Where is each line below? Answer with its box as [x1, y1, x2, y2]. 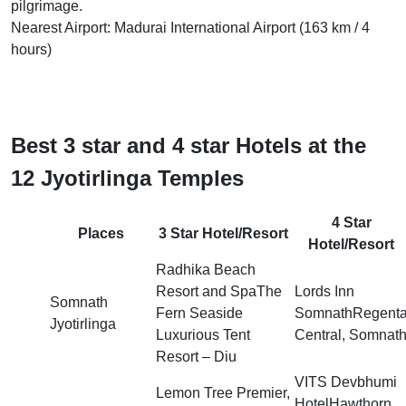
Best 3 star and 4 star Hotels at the [11, 133, 366, 159]
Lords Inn [295, 284, 354, 300]
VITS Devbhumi [295, 374, 397, 391]
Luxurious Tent [156, 327, 250, 343]
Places [78, 226, 124, 242]
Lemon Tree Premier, [156, 385, 290, 401]
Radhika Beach [156, 262, 256, 278]
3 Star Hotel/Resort [159, 226, 288, 242]
